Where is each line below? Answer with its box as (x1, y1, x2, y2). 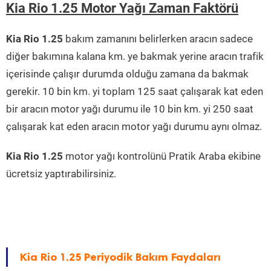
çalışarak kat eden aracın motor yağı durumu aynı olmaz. (6, 120, 262, 133)
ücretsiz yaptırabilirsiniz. (6, 168, 116, 180)
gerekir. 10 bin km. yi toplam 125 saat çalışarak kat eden (6, 85, 263, 98)
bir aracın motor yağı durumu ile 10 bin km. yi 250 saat (6, 103, 253, 116)
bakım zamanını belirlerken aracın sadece (63, 33, 253, 45)
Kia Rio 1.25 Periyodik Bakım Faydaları (20, 250, 221, 264)
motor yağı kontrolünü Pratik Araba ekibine (63, 150, 261, 163)
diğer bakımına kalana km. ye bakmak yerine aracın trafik (6, 50, 264, 63)
